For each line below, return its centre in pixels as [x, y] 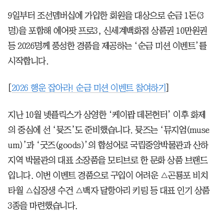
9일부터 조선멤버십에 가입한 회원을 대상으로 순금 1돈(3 [106, 16]
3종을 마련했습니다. [43, 206]
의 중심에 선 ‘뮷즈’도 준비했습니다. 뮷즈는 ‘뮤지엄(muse [109, 130]
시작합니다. [28, 61]
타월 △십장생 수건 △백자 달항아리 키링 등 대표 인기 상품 [109, 191]
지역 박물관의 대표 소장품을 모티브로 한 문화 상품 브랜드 [108, 160]
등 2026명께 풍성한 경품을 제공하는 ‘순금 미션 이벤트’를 [107, 46]
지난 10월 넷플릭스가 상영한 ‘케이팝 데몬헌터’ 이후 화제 [107, 115]
